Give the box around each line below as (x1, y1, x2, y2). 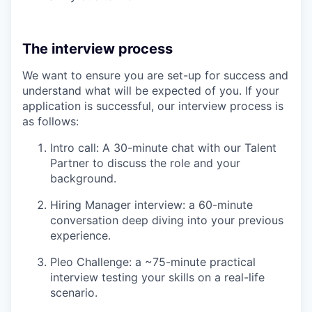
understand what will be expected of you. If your (22, 83, 279, 97)
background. (50, 171, 116, 185)
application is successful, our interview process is (22, 98, 283, 113)
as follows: (22, 114, 79, 128)
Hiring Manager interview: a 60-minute (50, 197, 253, 212)
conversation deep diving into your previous (50, 212, 283, 227)
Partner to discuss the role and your (50, 155, 240, 170)
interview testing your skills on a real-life (50, 270, 265, 284)
